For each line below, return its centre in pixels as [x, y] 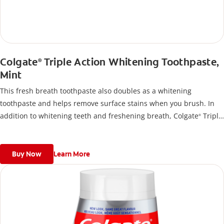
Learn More [72, 154]
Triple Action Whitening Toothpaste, [130, 62]
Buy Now [27, 154]
